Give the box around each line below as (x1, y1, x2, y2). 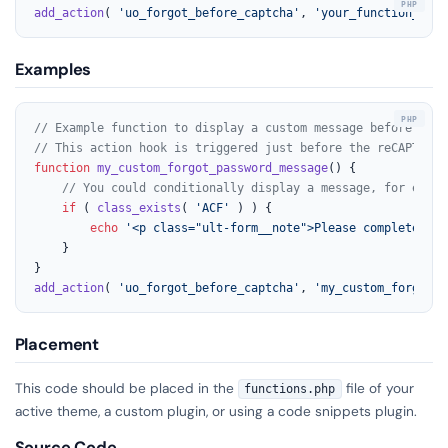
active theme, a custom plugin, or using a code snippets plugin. (14, 402, 417, 421)
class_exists (96, 200, 181, 215)
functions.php (244, 382, 336, 397)
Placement (14, 334, 100, 356)
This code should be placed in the (14, 379, 238, 398)
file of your (341, 379, 414, 398)
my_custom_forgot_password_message (96, 160, 328, 175)
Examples (14, 59, 92, 81)
